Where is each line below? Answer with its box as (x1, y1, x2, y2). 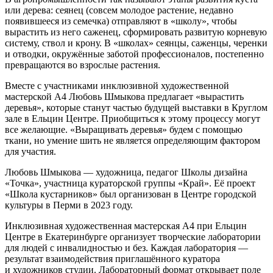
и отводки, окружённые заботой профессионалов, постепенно (5, 48, 264, 59)
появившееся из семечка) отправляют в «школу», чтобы (5, 15, 237, 26)
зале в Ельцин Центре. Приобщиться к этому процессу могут (5, 113, 260, 124)
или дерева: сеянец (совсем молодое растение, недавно (5, 4, 233, 15)
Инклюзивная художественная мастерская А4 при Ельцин (5, 220, 247, 231)
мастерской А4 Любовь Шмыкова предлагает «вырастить (5, 91, 244, 102)
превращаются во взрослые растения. (5, 59, 160, 70)
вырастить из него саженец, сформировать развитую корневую (5, 26, 267, 37)
